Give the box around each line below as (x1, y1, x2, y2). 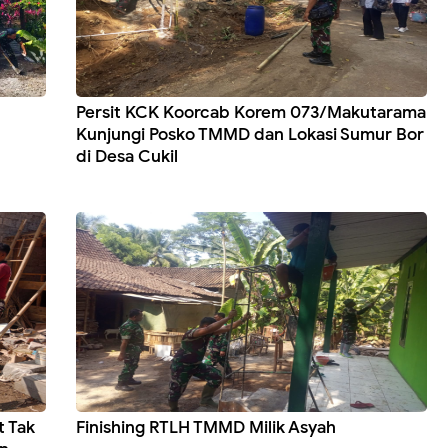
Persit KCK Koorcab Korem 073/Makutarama (75, 102, 426, 124)
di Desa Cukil (75, 146, 178, 168)
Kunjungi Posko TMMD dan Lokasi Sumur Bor (75, 124, 424, 146)
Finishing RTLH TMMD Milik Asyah (75, 417, 336, 439)
